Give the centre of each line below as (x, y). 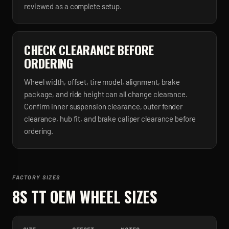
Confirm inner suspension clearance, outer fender (104, 106)
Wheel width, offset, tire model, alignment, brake (102, 82)
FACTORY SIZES (37, 177)
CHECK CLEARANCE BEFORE (89, 50)
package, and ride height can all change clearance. (106, 94)
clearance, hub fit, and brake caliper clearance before (110, 119)
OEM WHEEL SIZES (102, 197)
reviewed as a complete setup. (73, 6)
